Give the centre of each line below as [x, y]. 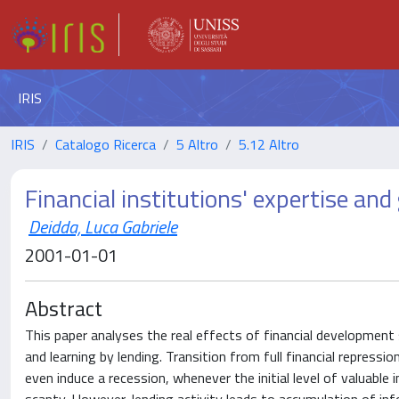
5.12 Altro [269, 144]
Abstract [64, 308]
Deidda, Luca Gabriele [103, 227]
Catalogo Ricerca [106, 144]
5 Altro [197, 144]
